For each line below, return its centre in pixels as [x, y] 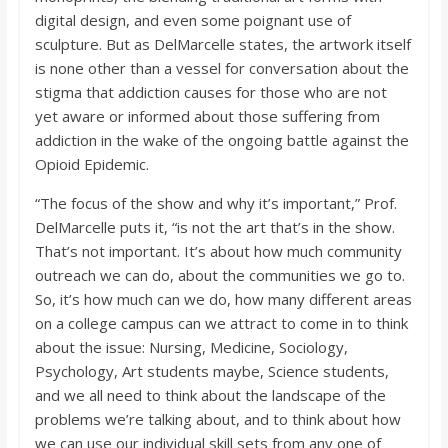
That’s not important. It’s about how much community [218, 251]
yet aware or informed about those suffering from [207, 116]
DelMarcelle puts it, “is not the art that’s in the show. [214, 227]
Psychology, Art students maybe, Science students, [211, 371]
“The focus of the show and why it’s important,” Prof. [215, 203]
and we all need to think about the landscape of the [210, 395]
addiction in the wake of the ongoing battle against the [221, 140]
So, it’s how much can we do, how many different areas [223, 299]
